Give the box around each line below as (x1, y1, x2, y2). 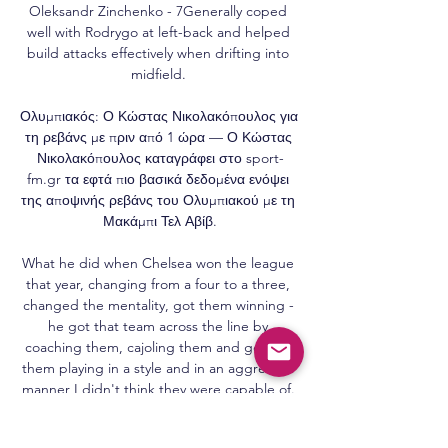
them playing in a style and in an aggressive (21, 358, 295, 377)
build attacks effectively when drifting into (27, 43, 289, 62)
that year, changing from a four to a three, (26, 274, 290, 293)
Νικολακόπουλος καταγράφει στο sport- (36, 148, 284, 167)
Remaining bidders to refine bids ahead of (25, 421, 291, 440)
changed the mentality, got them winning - (22, 295, 294, 314)
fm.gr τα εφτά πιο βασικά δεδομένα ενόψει (27, 169, 289, 188)
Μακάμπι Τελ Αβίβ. (103, 211, 217, 230)
